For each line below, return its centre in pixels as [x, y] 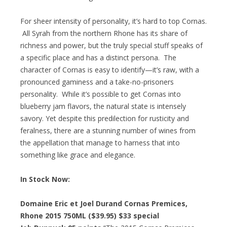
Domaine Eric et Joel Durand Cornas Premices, [104, 203]
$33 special [138, 215]
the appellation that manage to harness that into [100, 142]
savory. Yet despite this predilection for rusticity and [105, 118]
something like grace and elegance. [78, 155]
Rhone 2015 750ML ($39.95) [68, 215]
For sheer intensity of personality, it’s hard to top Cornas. [113, 21]
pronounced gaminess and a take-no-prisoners [97, 82]
